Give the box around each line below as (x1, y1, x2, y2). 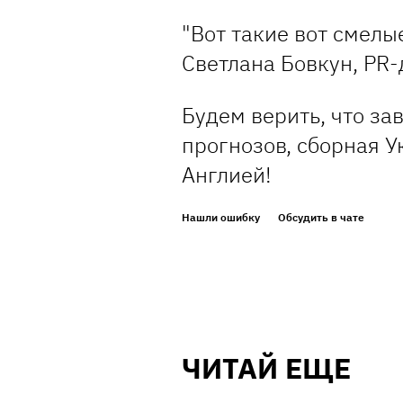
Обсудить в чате (278, 210, 364, 225)
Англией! (182, 160, 272, 190)
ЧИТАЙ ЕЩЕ (182, 349, 351, 388)
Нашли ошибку (182, 210, 260, 225)
